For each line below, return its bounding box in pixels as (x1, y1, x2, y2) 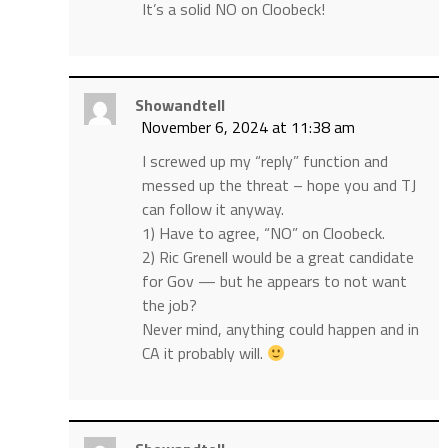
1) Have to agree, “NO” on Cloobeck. (141, 221, 385, 246)
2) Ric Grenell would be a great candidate (141, 245, 414, 270)
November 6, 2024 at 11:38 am (140, 115, 355, 140)
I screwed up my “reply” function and (141, 149, 388, 174)
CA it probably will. (141, 341, 267, 366)
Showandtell (134, 93, 225, 118)
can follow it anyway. (141, 197, 284, 222)
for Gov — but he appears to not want (141, 269, 407, 294)
